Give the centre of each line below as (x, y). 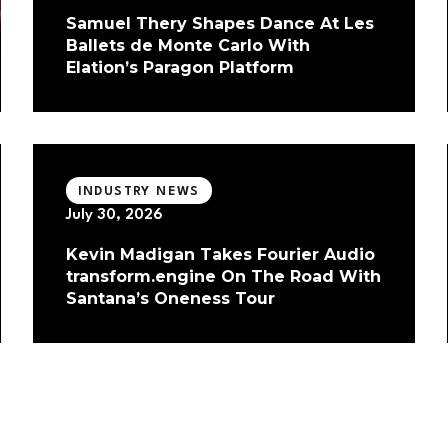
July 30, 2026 (114, 216)
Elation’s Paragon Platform (179, 68)
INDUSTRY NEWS (138, 191)
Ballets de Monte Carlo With (187, 46)
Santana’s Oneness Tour (170, 299)
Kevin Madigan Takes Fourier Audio (220, 255)
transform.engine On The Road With (223, 277)
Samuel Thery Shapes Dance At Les (219, 24)
